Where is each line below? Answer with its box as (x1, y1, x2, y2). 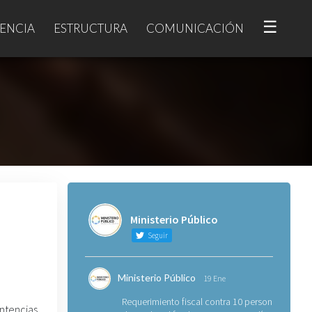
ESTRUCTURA (54, 20, 127, 36)
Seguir (146, 231, 168, 240)
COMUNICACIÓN (146, 20, 244, 36)
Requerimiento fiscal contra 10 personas (121, 295, 281, 308)
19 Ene (203, 273, 226, 283)
